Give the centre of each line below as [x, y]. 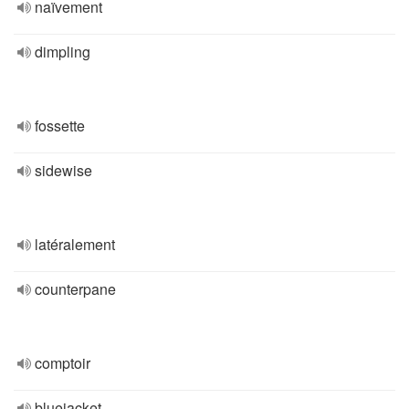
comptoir [63, 363]
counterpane [75, 289]
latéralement [75, 244]
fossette [60, 126]
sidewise [63, 170]
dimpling [63, 52]
